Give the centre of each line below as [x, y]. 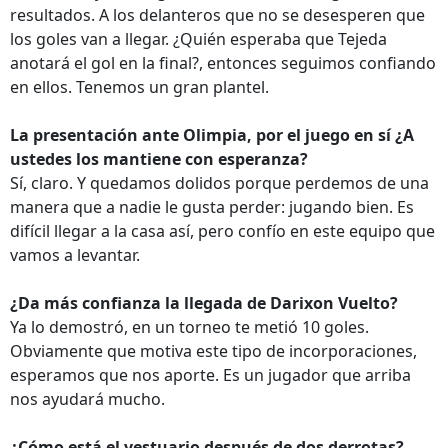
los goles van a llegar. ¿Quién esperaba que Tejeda [198, 39]
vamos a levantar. [75, 255]
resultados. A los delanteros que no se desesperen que [217, 15]
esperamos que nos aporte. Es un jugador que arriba [210, 375]
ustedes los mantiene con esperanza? [159, 159]
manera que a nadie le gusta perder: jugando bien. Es [212, 207]
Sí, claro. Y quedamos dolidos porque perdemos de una [219, 183]
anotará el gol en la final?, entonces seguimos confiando [223, 63]
